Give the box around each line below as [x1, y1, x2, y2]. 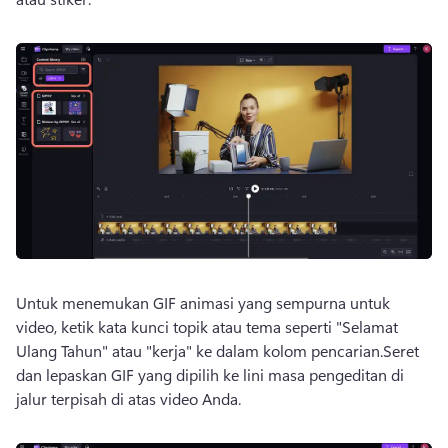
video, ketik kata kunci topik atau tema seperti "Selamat [16, 316, 398, 338]
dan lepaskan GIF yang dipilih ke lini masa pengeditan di [16, 364, 404, 386]
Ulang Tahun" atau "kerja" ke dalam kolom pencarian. [16, 340, 383, 362]
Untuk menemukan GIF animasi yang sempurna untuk [16, 292, 390, 314]
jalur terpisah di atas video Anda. [16, 388, 241, 410]
